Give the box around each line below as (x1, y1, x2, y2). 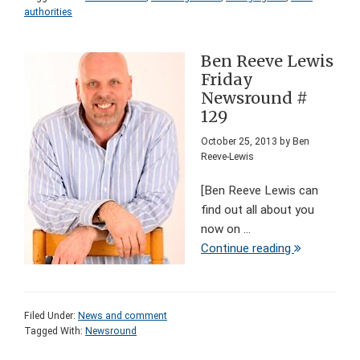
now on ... (201, 222, 251, 237)
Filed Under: (24, 310, 78, 322)
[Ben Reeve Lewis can (201, 183, 318, 198)
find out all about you (201, 202, 314, 218)
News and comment (78, 310, 167, 322)
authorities (24, 6, 72, 18)
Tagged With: (24, 325, 85, 337)
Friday (201, 70, 253, 90)
